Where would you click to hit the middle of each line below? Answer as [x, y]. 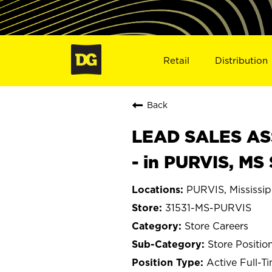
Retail [176, 60]
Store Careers [216, 226]
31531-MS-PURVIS [208, 207]
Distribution [242, 60]
